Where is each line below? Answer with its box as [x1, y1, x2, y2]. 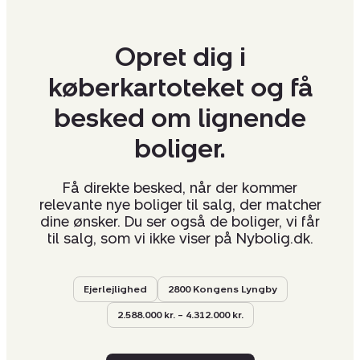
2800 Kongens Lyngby [167, 284, 277, 296]
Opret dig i [114, 42, 246, 73]
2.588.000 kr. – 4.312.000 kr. [117, 309, 243, 321]
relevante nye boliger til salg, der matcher [39, 196, 321, 215]
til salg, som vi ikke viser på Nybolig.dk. [47, 230, 313, 248]
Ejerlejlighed [83, 284, 147, 296]
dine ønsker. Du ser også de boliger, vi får [40, 213, 320, 231]
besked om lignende [54, 103, 306, 134]
